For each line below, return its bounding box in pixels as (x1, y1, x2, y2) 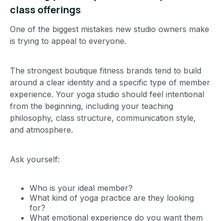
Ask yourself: (10, 154, 60, 164)
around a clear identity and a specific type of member (10, 77, 210, 87)
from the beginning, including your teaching (10, 101, 173, 111)
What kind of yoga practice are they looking (30, 192, 194, 203)
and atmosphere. (10, 124, 73, 135)
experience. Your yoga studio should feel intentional (10, 89, 204, 99)
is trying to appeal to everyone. (10, 36, 126, 46)
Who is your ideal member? (30, 183, 133, 193)
